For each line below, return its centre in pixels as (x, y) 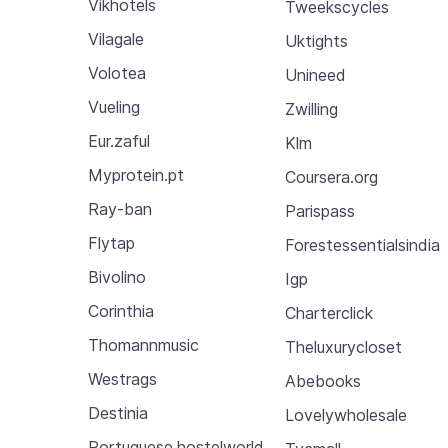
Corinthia (121, 311)
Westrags (122, 379)
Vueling (114, 107)
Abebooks (323, 380)
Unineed (316, 74)
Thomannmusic (143, 345)
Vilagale (116, 39)
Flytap (111, 243)
